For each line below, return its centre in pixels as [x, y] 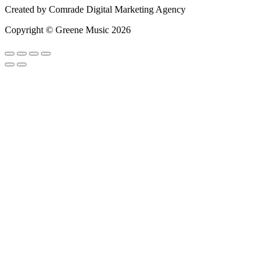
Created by [27, 10]
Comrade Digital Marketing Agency [117, 10]
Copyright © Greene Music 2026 [68, 30]
